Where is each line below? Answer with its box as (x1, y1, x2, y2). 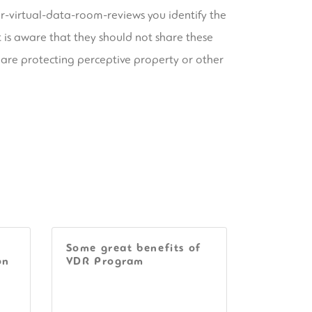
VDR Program (65, 253, 145, 268)
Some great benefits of (65, 240, 201, 255)
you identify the (145, 7, 226, 22)
